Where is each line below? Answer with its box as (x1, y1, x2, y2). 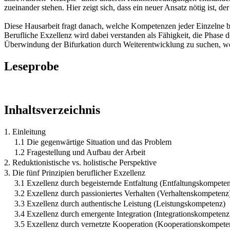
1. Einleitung (4, 127, 46, 136)
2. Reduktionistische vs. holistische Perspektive (4, 158, 157, 167)
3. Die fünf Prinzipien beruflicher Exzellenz (4, 168, 145, 177)
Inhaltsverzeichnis (4, 103, 100, 117)
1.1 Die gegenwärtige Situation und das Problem (14, 137, 171, 146)
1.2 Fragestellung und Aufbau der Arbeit (14, 147, 145, 157)
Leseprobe (4, 59, 59, 73)
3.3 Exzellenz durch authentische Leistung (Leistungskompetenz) (14, 199, 225, 208)
